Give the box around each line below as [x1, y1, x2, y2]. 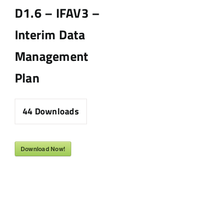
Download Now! [21, 144, 66, 154]
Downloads [32, 105, 79, 118]
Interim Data [15, 25, 85, 45]
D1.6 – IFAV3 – [15, 3, 100, 23]
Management [15, 47, 88, 66]
